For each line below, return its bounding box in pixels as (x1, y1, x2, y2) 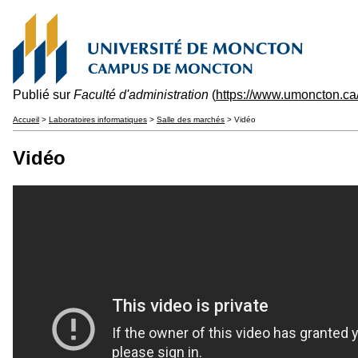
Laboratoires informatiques (49, 115, 147, 124)
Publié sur (13, 88, 74, 101)
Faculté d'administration (74, 88, 209, 101)
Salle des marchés (157, 115, 225, 124)
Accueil (13, 115, 39, 124)
